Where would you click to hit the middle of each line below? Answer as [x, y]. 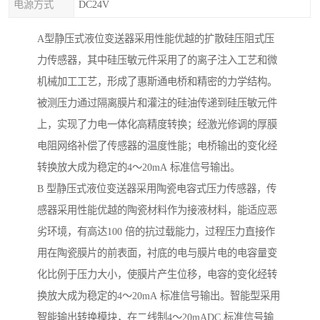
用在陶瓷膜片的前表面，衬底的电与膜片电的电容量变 [157, 253]
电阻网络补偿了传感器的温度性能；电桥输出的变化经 [157, 146]
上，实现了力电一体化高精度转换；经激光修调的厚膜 [157, 125]
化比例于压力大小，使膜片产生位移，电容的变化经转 [157, 275]
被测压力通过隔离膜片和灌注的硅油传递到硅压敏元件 [157, 103]
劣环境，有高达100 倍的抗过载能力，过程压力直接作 [156, 232]
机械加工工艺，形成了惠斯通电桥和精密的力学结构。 [157, 82]
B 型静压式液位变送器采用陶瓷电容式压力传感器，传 [157, 189]
